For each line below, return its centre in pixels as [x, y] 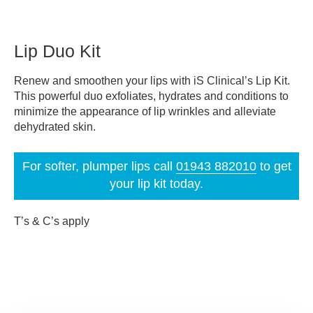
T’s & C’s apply [52, 221]
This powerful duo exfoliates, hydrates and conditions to [151, 96]
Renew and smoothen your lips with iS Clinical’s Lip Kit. [152, 80]
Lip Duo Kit [57, 51]
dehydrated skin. [55, 126]
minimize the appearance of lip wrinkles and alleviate [145, 111]
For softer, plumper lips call [99, 166]
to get [274, 166]
